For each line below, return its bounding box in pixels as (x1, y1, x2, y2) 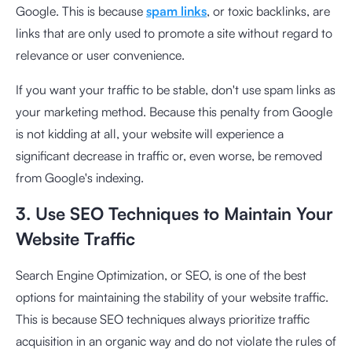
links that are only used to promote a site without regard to (16, 24, 332, 41)
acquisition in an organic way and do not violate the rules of (16, 332, 336, 349)
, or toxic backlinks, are (207, 2, 330, 19)
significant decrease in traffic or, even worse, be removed (16, 147, 322, 163)
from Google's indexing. (16, 169, 144, 185)
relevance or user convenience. (16, 46, 185, 63)
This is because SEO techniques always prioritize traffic (16, 310, 310, 327)
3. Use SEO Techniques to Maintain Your (16, 202, 333, 224)
